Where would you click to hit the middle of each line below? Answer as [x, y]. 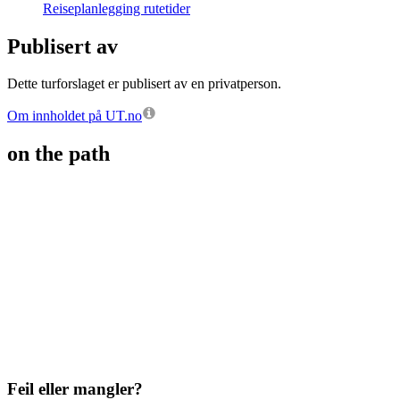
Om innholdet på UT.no [75, 116]
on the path [58, 154]
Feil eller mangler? [75, 388]
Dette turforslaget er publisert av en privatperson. [144, 84]
